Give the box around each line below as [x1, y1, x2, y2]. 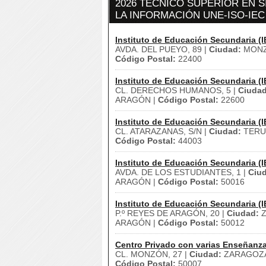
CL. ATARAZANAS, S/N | [115, 126, 209, 136]
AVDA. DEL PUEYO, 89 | [115, 45, 209, 54]
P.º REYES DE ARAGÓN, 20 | [115, 208, 227, 218]
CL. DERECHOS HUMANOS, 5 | [115, 85, 238, 95]
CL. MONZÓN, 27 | [115, 249, 189, 259]
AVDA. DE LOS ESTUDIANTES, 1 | [115, 167, 248, 177]
